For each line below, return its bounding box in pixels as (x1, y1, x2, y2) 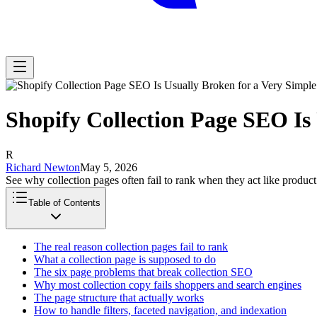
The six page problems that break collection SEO (34, 265, 253, 278)
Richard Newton (6, 161, 80, 173)
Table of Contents (28, 197, 100, 208)
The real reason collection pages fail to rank (34, 240, 228, 253)
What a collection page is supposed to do (34, 253, 216, 265)
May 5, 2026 (80, 161, 137, 173)
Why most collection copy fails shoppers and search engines (34, 278, 301, 291)
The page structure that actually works (34, 291, 204, 304)
